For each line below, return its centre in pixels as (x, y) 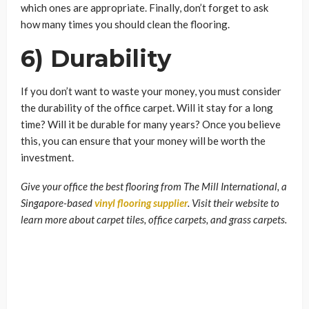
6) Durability (96, 58)
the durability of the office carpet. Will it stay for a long (147, 107)
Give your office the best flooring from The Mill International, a (154, 186)
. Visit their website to (233, 202)
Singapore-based (58, 202)
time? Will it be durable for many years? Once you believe (151, 124)
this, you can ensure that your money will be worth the (143, 140)
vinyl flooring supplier (141, 202)
